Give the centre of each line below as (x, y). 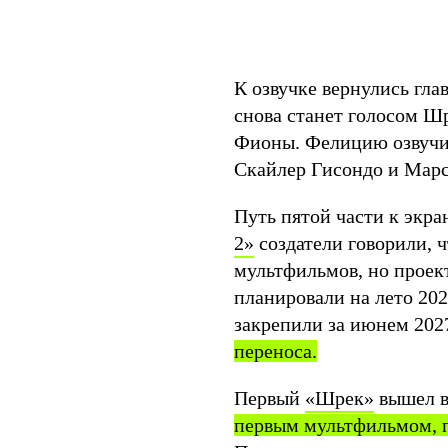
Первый (269, 398)
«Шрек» (339, 398)
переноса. (275, 351)
